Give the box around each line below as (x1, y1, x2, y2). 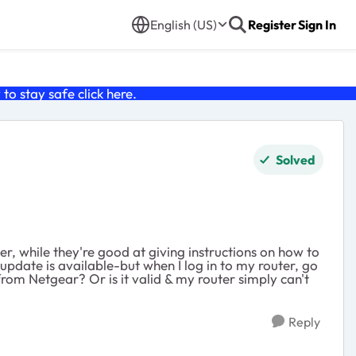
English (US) (150, 17, 217, 33)
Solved (276, 152, 315, 168)
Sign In (298, 17, 336, 33)
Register (248, 17, 296, 33)
